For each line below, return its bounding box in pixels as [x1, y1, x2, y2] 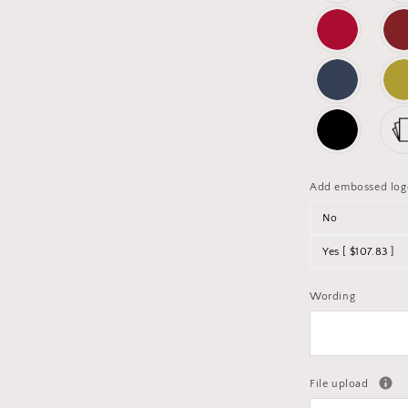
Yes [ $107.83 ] [322, 246, 394, 259]
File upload [310, 378, 372, 391]
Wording [310, 291, 356, 303]
